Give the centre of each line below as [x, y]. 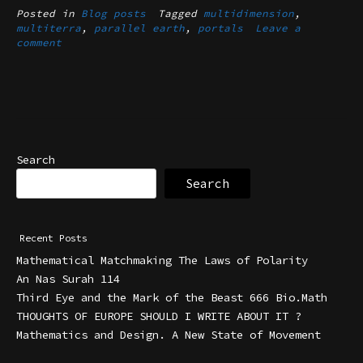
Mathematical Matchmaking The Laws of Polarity [162, 261]
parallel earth [139, 28]
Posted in [49, 13]
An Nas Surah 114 [68, 279]
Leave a [278, 28]
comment [39, 42]
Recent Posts [54, 238]
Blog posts [113, 13]
